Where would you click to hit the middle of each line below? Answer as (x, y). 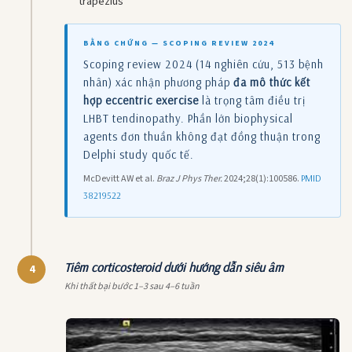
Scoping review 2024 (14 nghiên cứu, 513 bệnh (203, 64)
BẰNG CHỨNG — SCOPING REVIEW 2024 (179, 43)
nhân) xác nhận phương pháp (158, 82)
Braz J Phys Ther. (189, 178)
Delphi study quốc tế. (139, 154)
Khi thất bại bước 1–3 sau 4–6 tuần (132, 286)
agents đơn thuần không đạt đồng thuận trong (202, 136)
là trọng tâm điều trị (252, 100)
